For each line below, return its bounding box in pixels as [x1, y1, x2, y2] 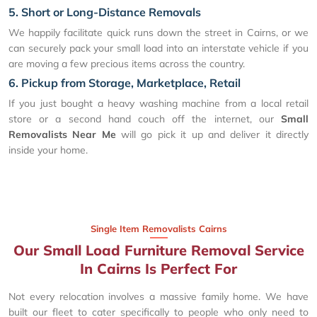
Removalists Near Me [8, 127, 116, 141]
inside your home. [8, 143, 88, 156]
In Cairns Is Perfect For [80, 259, 237, 277]
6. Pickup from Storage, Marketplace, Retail [8, 75, 241, 90]
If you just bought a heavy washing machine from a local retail [8, 96, 309, 110]
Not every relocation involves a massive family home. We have [8, 289, 309, 303]
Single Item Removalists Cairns [90, 222, 227, 234]
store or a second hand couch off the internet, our [8, 112, 281, 125]
